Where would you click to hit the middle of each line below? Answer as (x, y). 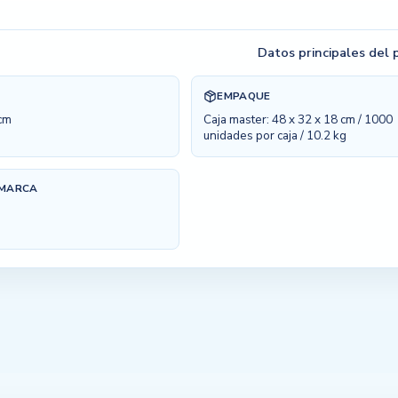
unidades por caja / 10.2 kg (275, 136)
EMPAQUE (244, 96)
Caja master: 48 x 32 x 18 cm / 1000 (298, 120)
